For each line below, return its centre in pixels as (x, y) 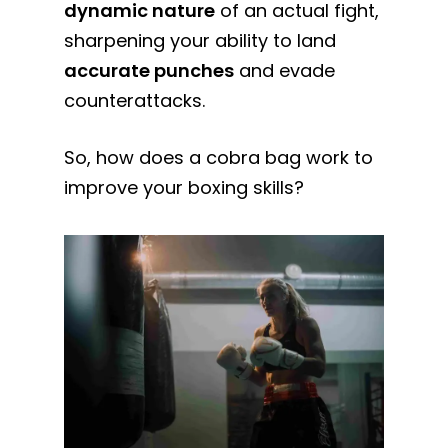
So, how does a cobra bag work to (219, 157)
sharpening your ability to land (200, 40)
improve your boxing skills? (184, 187)
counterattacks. (135, 100)
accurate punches (149, 70)
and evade (285, 70)
